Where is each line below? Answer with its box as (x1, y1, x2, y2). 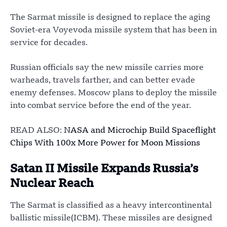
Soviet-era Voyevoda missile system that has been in (10, 26, 217, 35)
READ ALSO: (10, 127, 64, 135)
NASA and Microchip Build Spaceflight (64, 127, 216, 135)
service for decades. (10, 39, 88, 48)
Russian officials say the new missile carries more (10, 64, 204, 72)
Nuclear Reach (10, 178, 94, 191)
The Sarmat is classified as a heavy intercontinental (10, 202, 212, 210)
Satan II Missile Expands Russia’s (10, 164, 198, 176)
